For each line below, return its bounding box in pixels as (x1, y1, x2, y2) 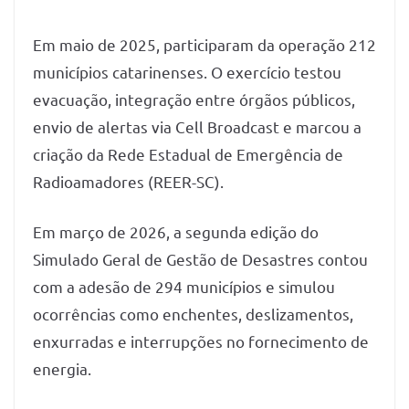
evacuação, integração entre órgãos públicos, (33, 89, 355, 109)
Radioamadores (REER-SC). (33, 171, 224, 191)
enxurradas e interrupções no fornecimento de (33, 331, 369, 351)
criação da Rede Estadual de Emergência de (33, 143, 343, 163)
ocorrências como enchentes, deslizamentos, (33, 304, 353, 324)
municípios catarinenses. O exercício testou (33, 61, 341, 81)
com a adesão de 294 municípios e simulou (33, 277, 335, 297)
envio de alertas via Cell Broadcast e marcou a (33, 116, 362, 136)
